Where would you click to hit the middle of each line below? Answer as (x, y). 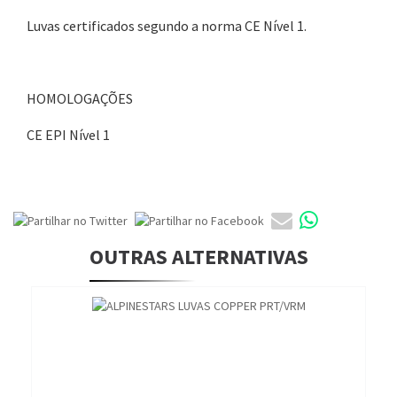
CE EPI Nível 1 (68, 135)
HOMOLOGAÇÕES (80, 99)
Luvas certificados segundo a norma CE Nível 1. (168, 26)
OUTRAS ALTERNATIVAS (198, 257)
